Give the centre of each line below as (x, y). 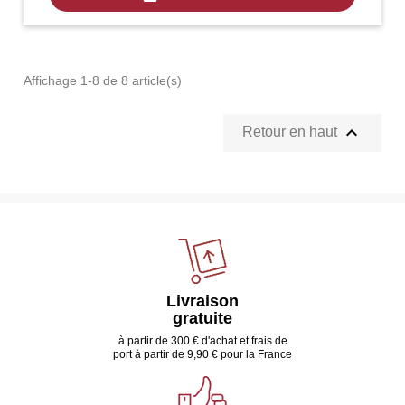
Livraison (202, 301)
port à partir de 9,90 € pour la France (202, 354)
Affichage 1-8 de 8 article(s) (103, 80)
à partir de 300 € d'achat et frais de (202, 340)
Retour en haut (291, 131)
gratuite (202, 318)
